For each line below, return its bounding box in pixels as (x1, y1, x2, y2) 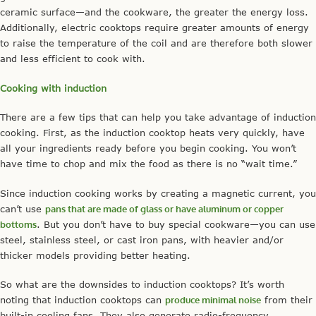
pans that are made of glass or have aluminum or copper (45, 202, 284, 214)
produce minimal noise (165, 294, 261, 306)
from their (261, 294, 312, 306)
